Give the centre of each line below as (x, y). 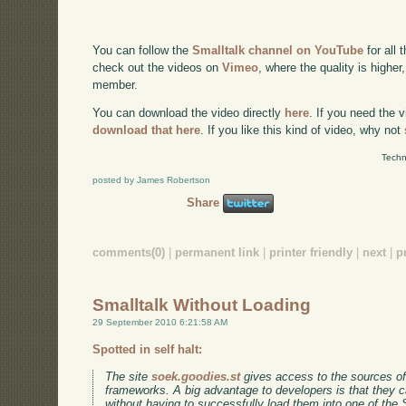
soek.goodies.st (196, 377)
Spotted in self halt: (148, 350)
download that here (147, 130)
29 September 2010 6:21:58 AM (160, 323)
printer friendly (311, 253)
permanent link (217, 253)
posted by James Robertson (152, 180)
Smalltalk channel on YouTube (278, 50)
